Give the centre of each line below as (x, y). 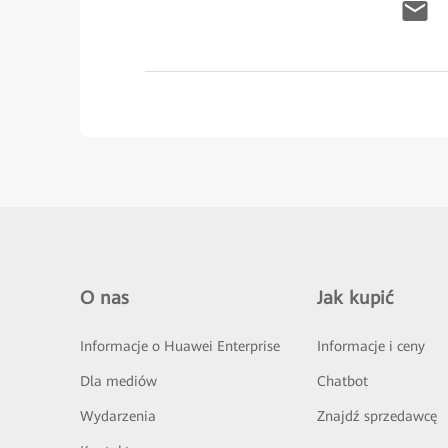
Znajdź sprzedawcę (376, 416)
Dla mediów (118, 381)
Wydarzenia (118, 416)
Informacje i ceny (370, 346)
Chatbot (342, 381)
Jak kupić (354, 297)
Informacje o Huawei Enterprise (180, 346)
